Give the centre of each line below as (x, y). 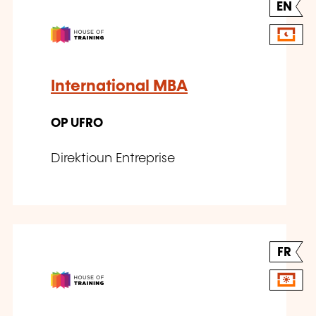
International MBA (119, 86)
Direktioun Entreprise (113, 158)
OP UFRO (77, 123)
